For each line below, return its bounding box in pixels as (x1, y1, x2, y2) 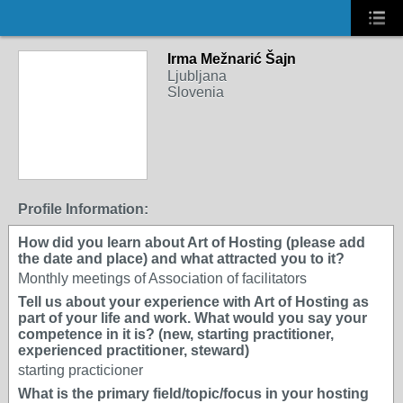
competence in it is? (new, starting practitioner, (18, 327, 334, 342)
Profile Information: (18, 201, 148, 217)
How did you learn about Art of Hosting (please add (18, 235, 365, 250)
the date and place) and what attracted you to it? (18, 251, 345, 266)
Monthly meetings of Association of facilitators (18, 271, 307, 286)
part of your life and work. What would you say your (18, 310, 367, 326)
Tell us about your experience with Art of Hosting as (18, 294, 369, 309)
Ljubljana (167, 68, 227, 84)
